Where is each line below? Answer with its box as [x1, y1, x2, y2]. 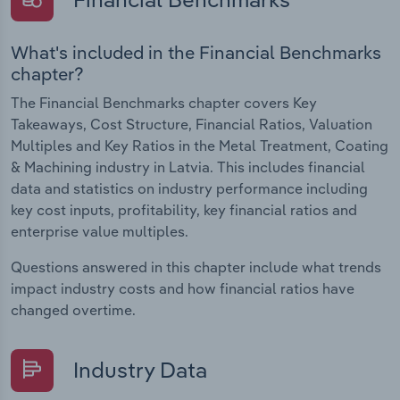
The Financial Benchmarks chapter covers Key [11, 94, 317, 112]
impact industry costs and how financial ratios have [11, 279, 354, 298]
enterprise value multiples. [11, 222, 188, 241]
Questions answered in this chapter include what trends [11, 258, 381, 277]
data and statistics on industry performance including [11, 179, 368, 198]
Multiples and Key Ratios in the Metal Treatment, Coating [11, 137, 388, 155]
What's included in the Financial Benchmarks [11, 41, 381, 64]
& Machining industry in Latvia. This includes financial [11, 158, 365, 177]
